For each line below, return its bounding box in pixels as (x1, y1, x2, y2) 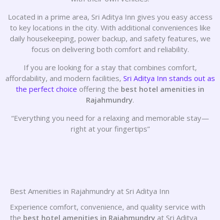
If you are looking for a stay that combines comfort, (23, 62, 197, 72)
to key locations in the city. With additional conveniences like (9, 23, 211, 32)
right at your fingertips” (70, 124, 150, 134)
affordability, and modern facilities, (5, 73, 123, 83)
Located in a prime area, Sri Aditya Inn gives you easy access (7, 12, 213, 22)
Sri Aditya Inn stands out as (123, 73, 215, 83)
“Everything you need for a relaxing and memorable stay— (11, 113, 209, 123)
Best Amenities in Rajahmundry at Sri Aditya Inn (10, 186, 169, 196)
